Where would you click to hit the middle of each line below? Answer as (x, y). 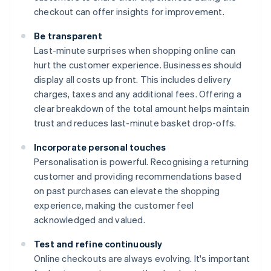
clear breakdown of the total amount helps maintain (142, 109)
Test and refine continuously (98, 244)
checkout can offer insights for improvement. (129, 12)
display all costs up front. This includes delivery (133, 80)
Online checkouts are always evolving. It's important (142, 259)
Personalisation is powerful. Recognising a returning (142, 162)
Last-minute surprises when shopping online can (135, 51)
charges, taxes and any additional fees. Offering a (138, 94)
